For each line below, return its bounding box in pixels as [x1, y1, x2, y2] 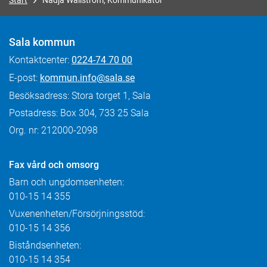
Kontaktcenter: [9, 54, 72, 66]
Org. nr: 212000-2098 [9, 125, 98, 136]
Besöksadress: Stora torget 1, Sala [9, 90, 151, 101]
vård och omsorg [27, 159, 99, 170]
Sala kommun [9, 36, 75, 48]
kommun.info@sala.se [40, 72, 135, 83]
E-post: [9, 72, 40, 83]
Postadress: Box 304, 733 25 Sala [9, 107, 149, 119]
